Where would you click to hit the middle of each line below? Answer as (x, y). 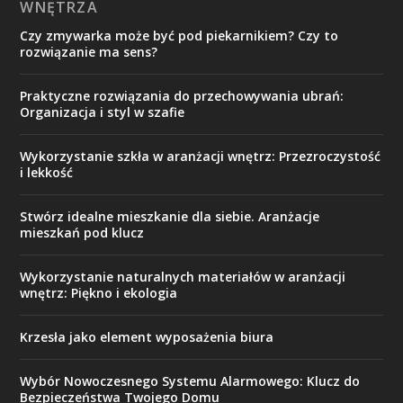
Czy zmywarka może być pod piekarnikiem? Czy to (179, 35)
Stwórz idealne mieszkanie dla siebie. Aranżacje (170, 216)
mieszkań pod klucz (82, 232)
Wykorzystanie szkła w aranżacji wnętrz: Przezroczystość (201, 156)
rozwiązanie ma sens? (89, 51)
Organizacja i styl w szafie (103, 112)
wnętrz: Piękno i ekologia (99, 292)
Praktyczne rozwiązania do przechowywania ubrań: (182, 95)
